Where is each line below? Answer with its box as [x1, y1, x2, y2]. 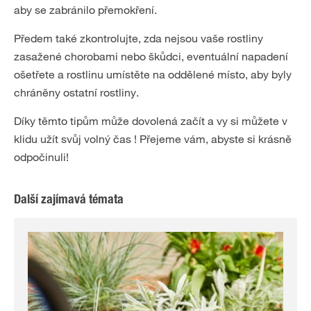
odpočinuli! [14, 149, 69, 164]
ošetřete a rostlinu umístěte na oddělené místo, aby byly [14, 67, 292, 81]
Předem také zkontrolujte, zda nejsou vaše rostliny [14, 31, 263, 45]
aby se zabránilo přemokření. [14, 2, 157, 17]
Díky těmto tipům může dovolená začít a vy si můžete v [14, 113, 287, 128]
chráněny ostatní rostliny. [14, 85, 139, 99]
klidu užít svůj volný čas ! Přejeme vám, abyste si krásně [14, 131, 292, 146]
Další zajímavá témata [14, 194, 124, 207]
